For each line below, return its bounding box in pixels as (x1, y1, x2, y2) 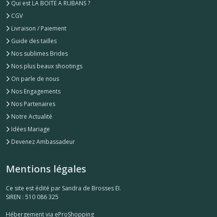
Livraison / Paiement (10, 24, 66, 32)
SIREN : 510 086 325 (6, 192, 59, 201)
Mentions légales (6, 162, 86, 175)
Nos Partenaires (10, 99, 55, 108)
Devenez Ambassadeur (10, 137, 75, 146)
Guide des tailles (10, 36, 57, 45)
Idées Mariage (10, 124, 50, 133)
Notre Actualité (10, 112, 52, 121)
